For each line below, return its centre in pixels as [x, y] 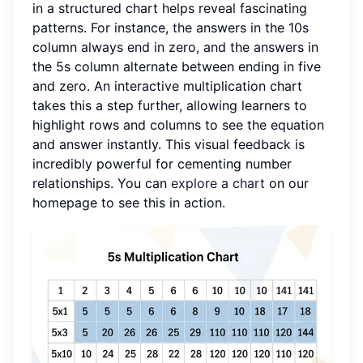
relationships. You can [102, 183]
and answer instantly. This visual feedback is [169, 144]
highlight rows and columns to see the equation [178, 124]
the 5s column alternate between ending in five [177, 66]
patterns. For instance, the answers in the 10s [171, 27]
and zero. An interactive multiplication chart [167, 85]
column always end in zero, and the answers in [175, 47]
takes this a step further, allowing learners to [170, 105]
